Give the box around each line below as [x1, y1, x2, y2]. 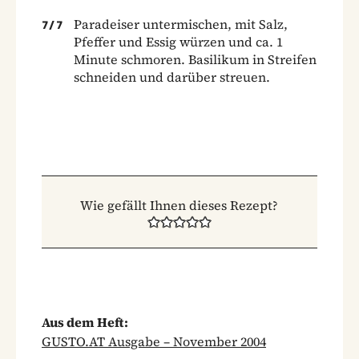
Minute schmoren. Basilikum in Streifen [74, 50, 317, 68]
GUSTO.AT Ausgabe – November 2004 [42, 332, 266, 350]
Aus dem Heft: [42, 313, 128, 331]
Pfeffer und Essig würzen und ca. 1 [74, 32, 283, 50]
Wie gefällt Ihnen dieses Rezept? [80, 196, 279, 214]
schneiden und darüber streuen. [74, 67, 270, 86]
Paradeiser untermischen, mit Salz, [74, 14, 288, 33]
